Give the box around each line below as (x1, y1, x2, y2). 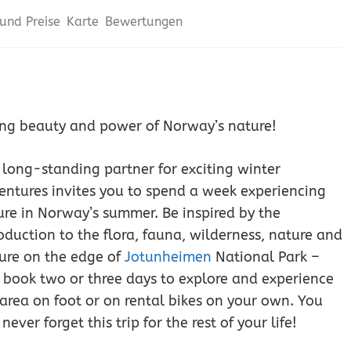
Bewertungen (105, 14, 183, 29)
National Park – (212, 248, 320, 266)
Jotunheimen (125, 248, 212, 266)
